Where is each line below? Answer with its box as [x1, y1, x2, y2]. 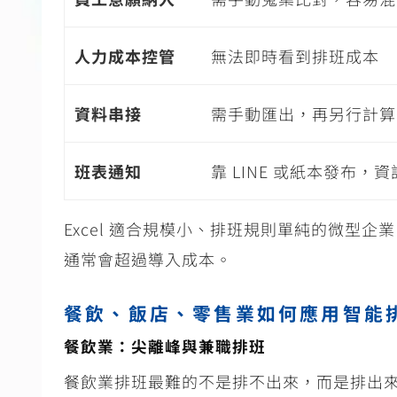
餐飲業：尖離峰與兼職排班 [64, 335, 266, 358]
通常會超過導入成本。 [64, 247, 232, 271]
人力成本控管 [74, 44, 175, 68]
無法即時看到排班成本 [210, 44, 379, 68]
